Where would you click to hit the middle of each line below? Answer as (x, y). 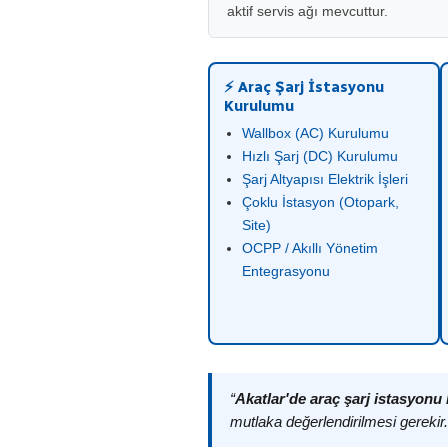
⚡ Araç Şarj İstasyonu (304, 87)
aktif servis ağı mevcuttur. (307, 11)
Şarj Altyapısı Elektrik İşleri (325, 179)
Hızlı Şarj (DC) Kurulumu (320, 156)
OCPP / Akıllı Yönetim (310, 248)
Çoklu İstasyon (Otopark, (320, 202)
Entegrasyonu (286, 271)
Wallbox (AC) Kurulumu (315, 133)
